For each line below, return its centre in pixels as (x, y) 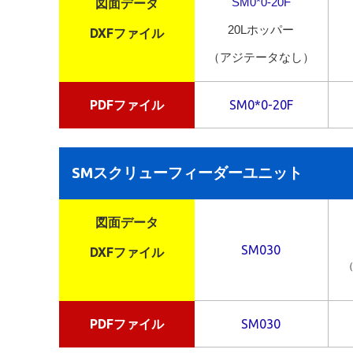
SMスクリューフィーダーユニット (187, 173)
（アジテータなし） (261, 58)
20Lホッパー (261, 30)
